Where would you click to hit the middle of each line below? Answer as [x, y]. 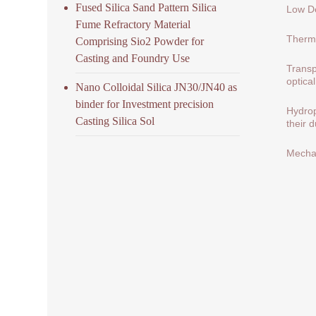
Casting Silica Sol [115, 121]
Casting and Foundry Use [133, 58]
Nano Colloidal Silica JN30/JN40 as [157, 87]
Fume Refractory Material [133, 24]
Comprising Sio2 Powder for [140, 41]
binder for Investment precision [145, 104]
